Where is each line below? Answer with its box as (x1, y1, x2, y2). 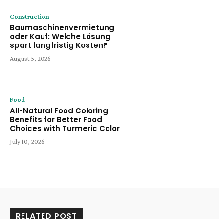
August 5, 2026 (10, 54, 51, 62)
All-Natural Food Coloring (10, 106, 108, 116)
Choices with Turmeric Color (10, 123, 120, 134)
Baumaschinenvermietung (10, 22, 114, 33)
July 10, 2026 (10, 137, 44, 146)
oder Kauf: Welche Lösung (10, 31, 110, 42)
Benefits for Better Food (10, 114, 102, 125)
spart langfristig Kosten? (10, 40, 108, 50)
